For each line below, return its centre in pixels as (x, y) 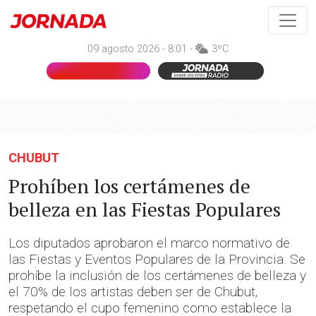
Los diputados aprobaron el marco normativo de (149, 243)
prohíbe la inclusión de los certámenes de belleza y (157, 275)
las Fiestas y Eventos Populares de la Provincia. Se (157, 259)
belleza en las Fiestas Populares (145, 209)
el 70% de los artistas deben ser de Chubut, (133, 292)
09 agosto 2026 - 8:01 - (141, 49)
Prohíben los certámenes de (129, 186)
